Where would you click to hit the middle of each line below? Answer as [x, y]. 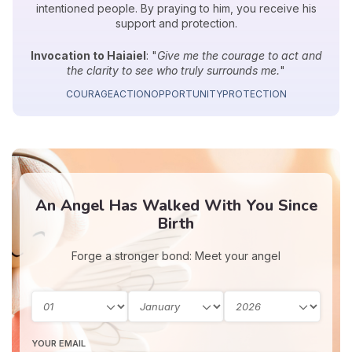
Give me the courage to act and [239, 56]
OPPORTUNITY [186, 94]
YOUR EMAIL [59, 344]
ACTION [132, 94]
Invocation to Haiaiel [88, 56]
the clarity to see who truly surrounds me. [173, 71]
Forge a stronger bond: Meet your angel [176, 256]
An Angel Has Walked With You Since [176, 206]
